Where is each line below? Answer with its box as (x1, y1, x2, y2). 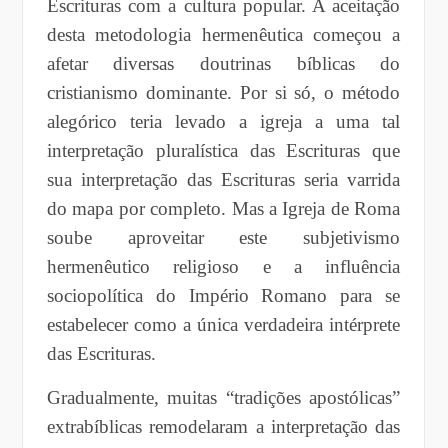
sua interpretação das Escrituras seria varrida (46, 168, 401, 190)
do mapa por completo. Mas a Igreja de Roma (46, 197, 401, 219)
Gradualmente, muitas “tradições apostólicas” (46, 386, 401, 408)
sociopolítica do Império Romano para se (46, 284, 401, 306)
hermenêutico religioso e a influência (46, 255, 401, 277)
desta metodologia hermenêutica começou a (46, 23, 401, 45)
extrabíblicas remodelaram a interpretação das (46, 415, 401, 437)
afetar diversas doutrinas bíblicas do (46, 52, 401, 74)
